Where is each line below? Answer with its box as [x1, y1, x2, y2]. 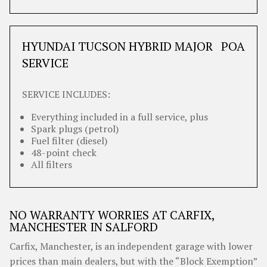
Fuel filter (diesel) [31, 134, 107, 147]
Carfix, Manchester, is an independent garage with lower [10, 240, 253, 253]
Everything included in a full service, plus [31, 110, 208, 123]
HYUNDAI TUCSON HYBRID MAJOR [22, 38, 213, 54]
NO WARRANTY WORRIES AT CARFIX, [10, 207, 215, 223]
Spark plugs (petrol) [31, 122, 119, 135]
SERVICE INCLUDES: [22, 88, 110, 101]
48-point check [31, 146, 97, 159]
